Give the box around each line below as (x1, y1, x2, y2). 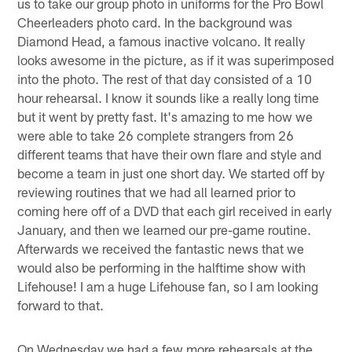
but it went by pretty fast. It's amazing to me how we (17, 108, 313, 124)
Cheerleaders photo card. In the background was (17, 13, 293, 30)
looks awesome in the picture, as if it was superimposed (17, 51, 335, 68)
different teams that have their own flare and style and (17, 145, 322, 162)
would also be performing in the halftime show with (17, 258, 306, 275)
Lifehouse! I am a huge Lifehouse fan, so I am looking (17, 277, 319, 294)
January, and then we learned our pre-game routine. (17, 221, 312, 237)
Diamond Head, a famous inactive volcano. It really (17, 32, 306, 49)
